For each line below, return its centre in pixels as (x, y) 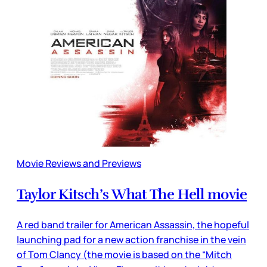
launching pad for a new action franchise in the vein (131, 239)
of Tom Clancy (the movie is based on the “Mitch (124, 254)
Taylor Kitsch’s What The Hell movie (132, 194)
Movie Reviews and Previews (79, 163)
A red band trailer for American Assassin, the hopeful (133, 224)
